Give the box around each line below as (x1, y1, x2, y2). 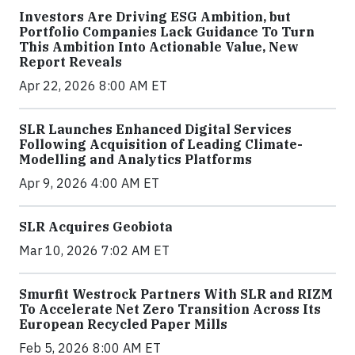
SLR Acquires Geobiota (19, 219, 173, 235)
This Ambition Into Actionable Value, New (19, 39, 299, 55)
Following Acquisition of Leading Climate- (19, 136, 303, 153)
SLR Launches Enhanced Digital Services (19, 121, 292, 138)
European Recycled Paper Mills (19, 316, 227, 333)
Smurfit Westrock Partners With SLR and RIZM (19, 286, 333, 303)
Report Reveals (19, 54, 122, 71)
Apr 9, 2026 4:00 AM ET (19, 175, 159, 192)
